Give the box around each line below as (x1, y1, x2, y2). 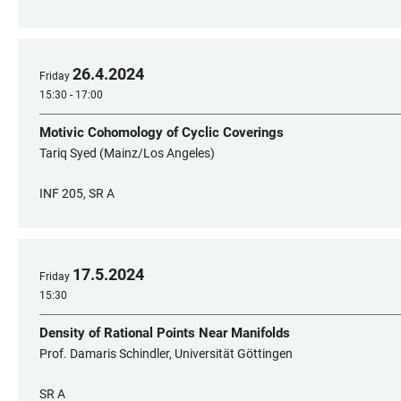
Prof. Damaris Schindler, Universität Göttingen (39, 346, 293, 361)
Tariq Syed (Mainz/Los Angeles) (39, 146, 215, 160)
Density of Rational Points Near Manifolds (39, 325, 290, 341)
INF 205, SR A (39, 186, 115, 200)
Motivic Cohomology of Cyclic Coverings (39, 124, 284, 141)
